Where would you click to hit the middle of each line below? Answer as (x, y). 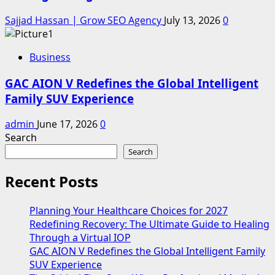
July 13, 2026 (193, 20)
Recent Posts (52, 182)
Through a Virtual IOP (80, 238)
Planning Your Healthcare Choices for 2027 (129, 211)
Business (50, 57)
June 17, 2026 (68, 124)
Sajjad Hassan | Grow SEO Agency (84, 20)
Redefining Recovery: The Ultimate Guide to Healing (149, 224)
